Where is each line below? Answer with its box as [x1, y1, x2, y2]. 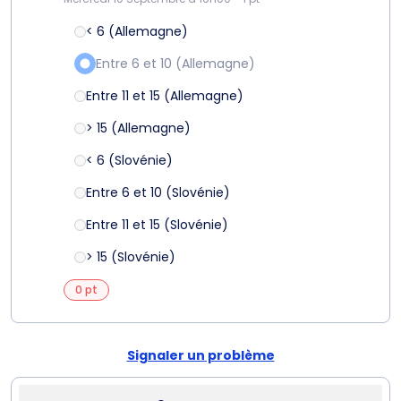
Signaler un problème [126, 346, 275, 364]
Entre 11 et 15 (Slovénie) [86, 216, 228, 234]
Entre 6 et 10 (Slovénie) [86, 183, 230, 201]
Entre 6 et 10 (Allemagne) [96, 55, 255, 73]
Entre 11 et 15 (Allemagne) [86, 87, 243, 105]
